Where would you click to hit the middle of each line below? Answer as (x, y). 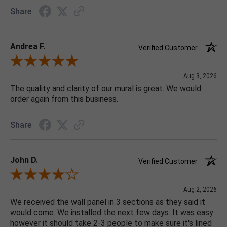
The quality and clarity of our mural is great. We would (106, 89)
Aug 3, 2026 (200, 76)
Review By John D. (39, 176)
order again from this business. (64, 99)
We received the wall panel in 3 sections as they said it (108, 202)
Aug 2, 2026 (200, 190)
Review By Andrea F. (41, 62)
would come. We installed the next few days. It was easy (112, 213)
